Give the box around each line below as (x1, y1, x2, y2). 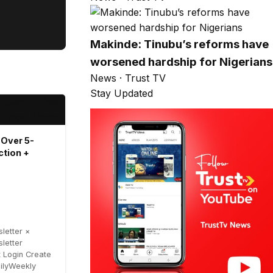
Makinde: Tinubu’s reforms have (90, 37, 269, 51)
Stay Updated (90, 87, 153, 99)
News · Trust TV (90, 71, 166, 84)
